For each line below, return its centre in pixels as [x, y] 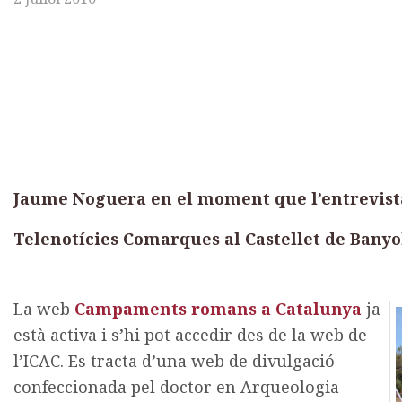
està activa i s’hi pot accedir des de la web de [190, 335]
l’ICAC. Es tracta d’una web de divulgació [174, 361]
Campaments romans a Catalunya [218, 309]
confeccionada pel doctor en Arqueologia [176, 387]
